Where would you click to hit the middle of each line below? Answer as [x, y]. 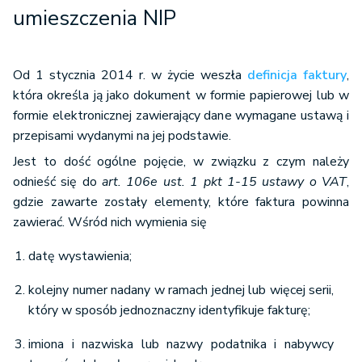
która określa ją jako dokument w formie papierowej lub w [181, 95]
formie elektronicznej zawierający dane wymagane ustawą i [181, 116]
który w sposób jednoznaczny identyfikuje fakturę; [169, 310]
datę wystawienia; [80, 256]
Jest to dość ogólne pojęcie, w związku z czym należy [181, 162]
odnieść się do [58, 182]
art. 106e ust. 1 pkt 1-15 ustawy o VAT [225, 182]
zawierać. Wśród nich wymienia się [110, 222]
